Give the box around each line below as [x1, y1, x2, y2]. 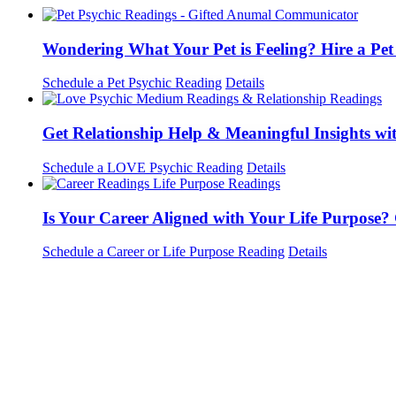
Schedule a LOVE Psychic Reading [42, 159, 243, 175]
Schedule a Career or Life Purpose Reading [42, 244, 285, 260]
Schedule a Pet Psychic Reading [42, 75, 222, 91]
